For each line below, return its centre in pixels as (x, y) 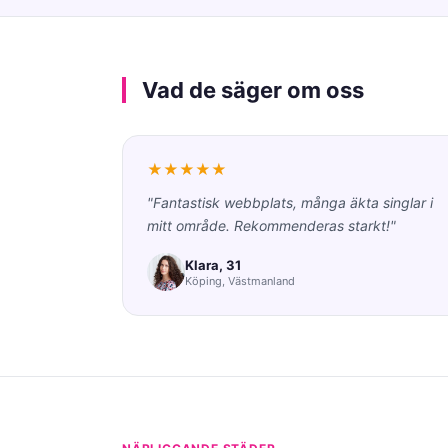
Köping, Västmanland (240, 280)
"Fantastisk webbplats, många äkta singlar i (290, 202)
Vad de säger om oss (253, 90)
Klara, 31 (213, 264)
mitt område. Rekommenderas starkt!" (271, 225)
